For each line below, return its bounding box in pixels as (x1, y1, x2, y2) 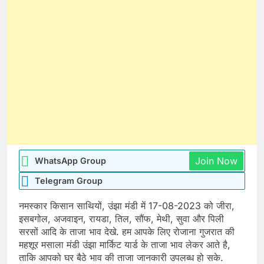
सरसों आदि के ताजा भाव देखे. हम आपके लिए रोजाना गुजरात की (19, 226, 235, 238)
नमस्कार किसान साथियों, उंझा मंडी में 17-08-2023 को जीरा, (19, 200, 235, 212)
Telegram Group (35, 176, 103, 186)
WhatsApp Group (35, 156, 106, 166)
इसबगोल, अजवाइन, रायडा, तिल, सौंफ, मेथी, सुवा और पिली (19, 213, 224, 225)
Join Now (195, 155, 237, 167)
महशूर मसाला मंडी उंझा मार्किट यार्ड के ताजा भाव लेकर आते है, (19, 239, 230, 251)
